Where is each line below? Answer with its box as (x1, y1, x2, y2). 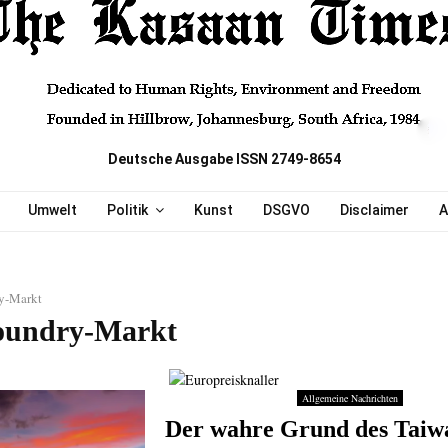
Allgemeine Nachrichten (302, 391, 399, 406)
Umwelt (27, 202, 77, 218)
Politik (106, 202, 148, 218)
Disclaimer (339, 202, 409, 218)
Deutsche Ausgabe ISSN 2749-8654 (107, 151, 341, 167)
